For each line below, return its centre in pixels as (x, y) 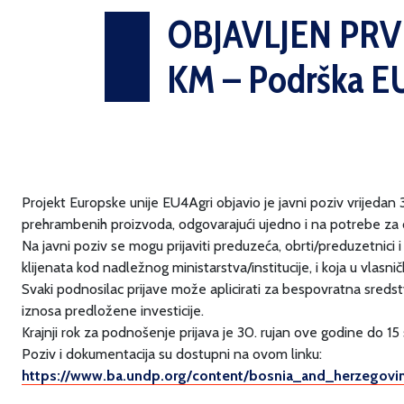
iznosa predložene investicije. (113, 311)
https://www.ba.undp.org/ (107, 376)
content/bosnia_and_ (263, 376)
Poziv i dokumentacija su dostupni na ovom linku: (172, 354)
